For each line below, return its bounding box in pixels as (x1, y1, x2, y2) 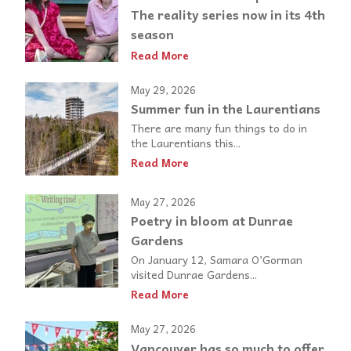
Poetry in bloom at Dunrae (131, 210, 293, 231)
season (131, 24, 174, 45)
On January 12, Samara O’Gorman (131, 251, 302, 269)
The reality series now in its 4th (131, 4, 325, 25)
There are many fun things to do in (131, 119, 307, 137)
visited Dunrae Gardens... (131, 266, 257, 284)
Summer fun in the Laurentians (131, 98, 320, 119)
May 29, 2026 (131, 81, 196, 98)
